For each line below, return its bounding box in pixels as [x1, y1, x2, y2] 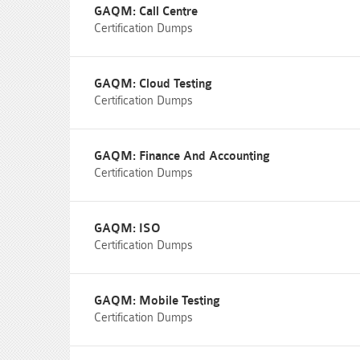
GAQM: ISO [94, 222, 161, 235]
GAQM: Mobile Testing [94, 294, 220, 308]
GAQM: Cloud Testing [94, 77, 212, 91]
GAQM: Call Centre [94, 5, 198, 18]
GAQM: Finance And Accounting [94, 149, 270, 163]
